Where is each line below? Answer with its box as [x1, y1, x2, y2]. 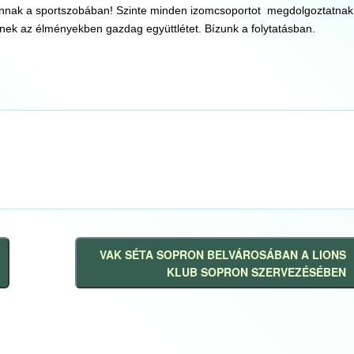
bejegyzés [82, 280, 137, 296]
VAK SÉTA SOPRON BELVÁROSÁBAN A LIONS [99, 246, 346, 262]
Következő [82, 262, 140, 279]
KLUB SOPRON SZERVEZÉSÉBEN [166, 263, 346, 280]
